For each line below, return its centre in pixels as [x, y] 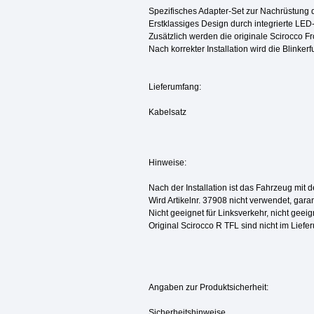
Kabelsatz [168, 112]
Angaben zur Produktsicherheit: [209, 288]
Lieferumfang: [175, 87]
